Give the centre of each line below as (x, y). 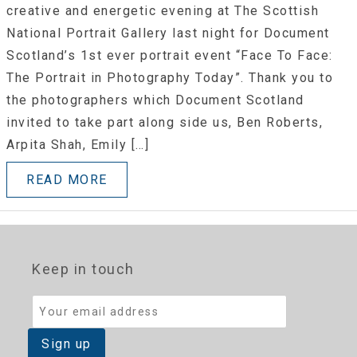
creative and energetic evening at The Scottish (163, 11)
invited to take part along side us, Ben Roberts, (165, 123)
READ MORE (67, 180)
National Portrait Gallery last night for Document (168, 33)
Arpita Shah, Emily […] (78, 145)
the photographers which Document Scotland (155, 100)
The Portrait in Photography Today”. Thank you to (170, 78)
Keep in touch (83, 269)
